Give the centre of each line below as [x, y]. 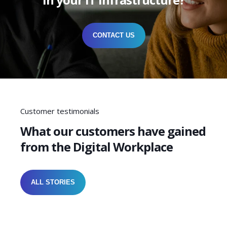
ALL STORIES [53, 182]
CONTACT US [113, 35]
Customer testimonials [60, 111]
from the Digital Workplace [97, 146]
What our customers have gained [113, 131]
